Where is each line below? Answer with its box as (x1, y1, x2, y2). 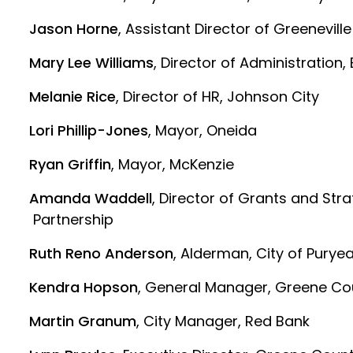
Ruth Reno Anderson (29, 243, 174, 263)
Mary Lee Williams (29, 53, 154, 72)
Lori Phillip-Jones (29, 121, 149, 140)
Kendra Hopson (29, 277, 139, 297)
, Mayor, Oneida (148, 121, 258, 140)
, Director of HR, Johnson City (116, 87, 320, 106)
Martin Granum (29, 311, 137, 331)
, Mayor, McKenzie (111, 154, 235, 174)
